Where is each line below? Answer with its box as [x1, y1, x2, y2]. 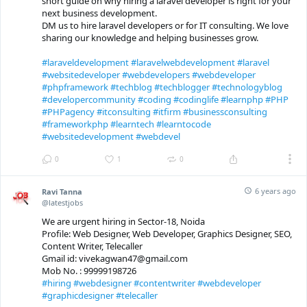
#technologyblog [212, 81, 282, 94]
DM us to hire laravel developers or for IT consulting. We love [42, 19, 288, 32]
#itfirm [153, 106, 181, 119]
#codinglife [173, 93, 219, 106]
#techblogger [154, 81, 210, 94]
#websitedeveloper [42, 69, 120, 82]
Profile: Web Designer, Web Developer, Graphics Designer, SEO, [42, 228, 292, 241]
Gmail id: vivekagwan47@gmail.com [42, 252, 188, 265]
